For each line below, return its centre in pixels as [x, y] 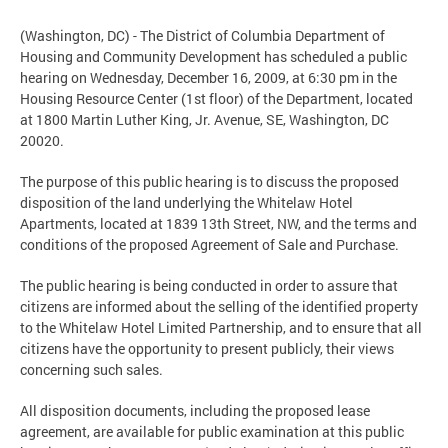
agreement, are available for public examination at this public [212, 431]
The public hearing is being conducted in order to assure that [209, 285]
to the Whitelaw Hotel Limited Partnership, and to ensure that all [221, 327]
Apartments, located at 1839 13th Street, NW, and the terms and [218, 223]
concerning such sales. [91, 369]
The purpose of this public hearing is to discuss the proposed [209, 181]
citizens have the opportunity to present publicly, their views [207, 348]
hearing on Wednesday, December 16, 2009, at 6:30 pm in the [208, 77]
